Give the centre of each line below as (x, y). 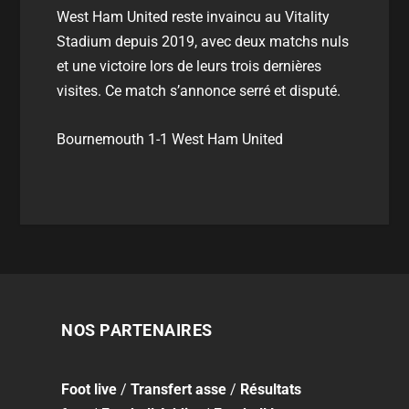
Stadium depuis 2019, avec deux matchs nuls (203, 42)
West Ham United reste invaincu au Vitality (194, 17)
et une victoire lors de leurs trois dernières (189, 67)
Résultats (271, 389)
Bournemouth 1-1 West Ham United (170, 139)
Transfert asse (179, 389)
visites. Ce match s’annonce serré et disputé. (199, 91)
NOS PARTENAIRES (137, 330)
